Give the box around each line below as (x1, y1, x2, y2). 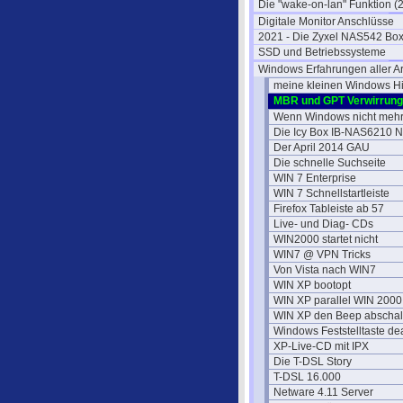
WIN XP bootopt (273, 279, 351, 291)
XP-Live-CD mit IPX (273, 340, 369, 353)
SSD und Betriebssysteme (258, 46, 386, 58)
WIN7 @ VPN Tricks (273, 248, 371, 261)
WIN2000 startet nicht (273, 233, 378, 246)
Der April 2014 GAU (273, 141, 370, 154)
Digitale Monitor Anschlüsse (258, 15, 394, 28)
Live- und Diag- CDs (273, 218, 373, 230)
